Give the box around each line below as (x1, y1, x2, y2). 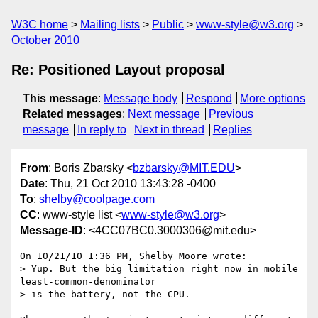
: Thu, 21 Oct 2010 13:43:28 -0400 (45, 177, 216, 190)
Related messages (23, 108, 122, 120)
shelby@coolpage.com (39, 193, 155, 206)
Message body (104, 92, 177, 104)
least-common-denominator (20, 276, 156, 287)
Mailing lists (80, 18, 140, 31)
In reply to (77, 124, 126, 136)
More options (240, 92, 306, 104)
